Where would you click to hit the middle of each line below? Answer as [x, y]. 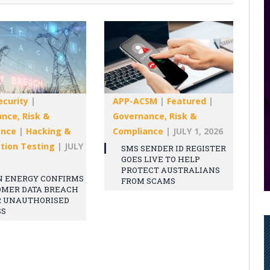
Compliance [138, 131]
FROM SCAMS [148, 181]
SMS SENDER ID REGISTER [174, 148]
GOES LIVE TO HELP [161, 159]
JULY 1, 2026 [198, 131]
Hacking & [48, 131]
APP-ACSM [135, 101]
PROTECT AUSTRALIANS [171, 170]
